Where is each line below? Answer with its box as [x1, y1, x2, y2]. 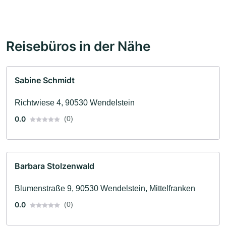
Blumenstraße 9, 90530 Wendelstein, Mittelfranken [15, 184, 195, 193]
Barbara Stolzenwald [15, 161, 94, 172]
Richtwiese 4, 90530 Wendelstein [15, 98, 135, 107]
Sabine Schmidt [15, 75, 75, 86]
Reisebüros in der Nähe [6, 38, 150, 54]
